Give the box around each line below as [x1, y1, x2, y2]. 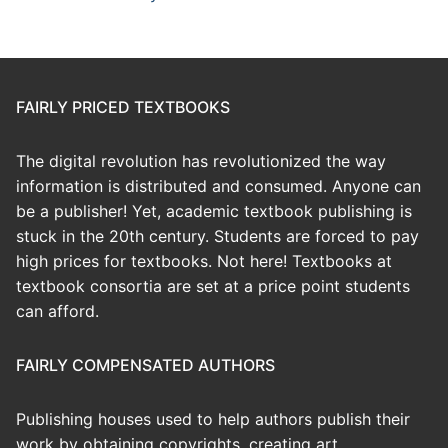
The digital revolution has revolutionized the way [16, 151, 386, 172]
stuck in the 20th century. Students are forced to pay [16, 226, 419, 247]
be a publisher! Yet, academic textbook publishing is [16, 201, 412, 222]
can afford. [16, 301, 99, 322]
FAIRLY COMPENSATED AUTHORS [16, 355, 275, 376]
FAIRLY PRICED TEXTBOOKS [16, 97, 230, 118]
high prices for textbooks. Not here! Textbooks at [16, 251, 392, 272]
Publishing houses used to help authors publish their [16, 409, 410, 430]
